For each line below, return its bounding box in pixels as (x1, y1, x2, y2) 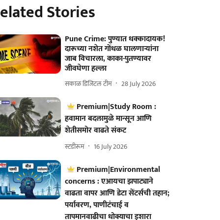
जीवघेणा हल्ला (65, 62, 107, 75)
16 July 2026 (94, 140, 128, 152)
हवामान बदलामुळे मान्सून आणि (65, 112, 152, 125)
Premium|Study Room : (77, 100, 157, 113)
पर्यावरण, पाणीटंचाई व (65, 198, 129, 212)
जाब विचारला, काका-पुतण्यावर (65, 52, 152, 65)
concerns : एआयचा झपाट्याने (65, 175, 154, 188)
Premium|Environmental (77, 163, 161, 176)
